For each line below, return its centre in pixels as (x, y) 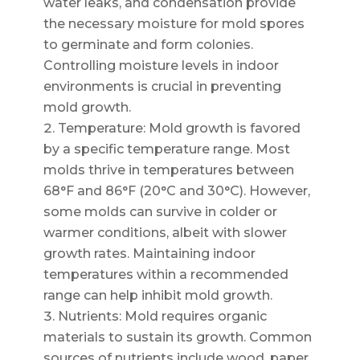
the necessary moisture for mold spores (174, 23)
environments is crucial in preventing (162, 86)
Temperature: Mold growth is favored (179, 128)
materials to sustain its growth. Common (177, 337)
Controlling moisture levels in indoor (161, 65)
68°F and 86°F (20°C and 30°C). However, (176, 190)
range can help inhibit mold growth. (157, 295)
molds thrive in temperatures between (168, 170)
